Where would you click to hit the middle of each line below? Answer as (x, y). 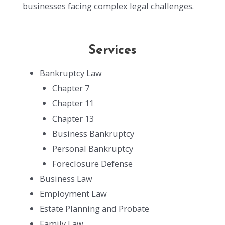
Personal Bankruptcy (92, 148)
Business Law (66, 178)
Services (113, 50)
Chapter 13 (73, 118)
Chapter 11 (73, 103)
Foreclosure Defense (92, 163)
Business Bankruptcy (93, 133)
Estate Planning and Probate (95, 208)
